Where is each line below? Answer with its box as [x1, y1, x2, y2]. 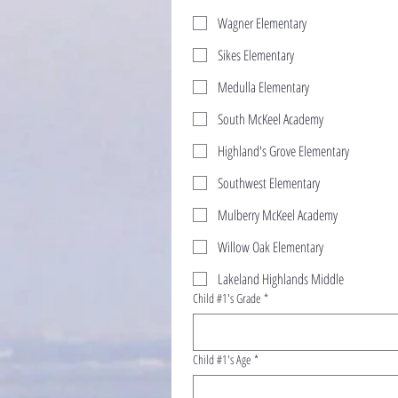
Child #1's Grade [193, 289, 260, 306]
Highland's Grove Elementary [218, 140, 349, 161]
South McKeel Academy [218, 108, 323, 129]
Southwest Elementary [218, 172, 320, 193]
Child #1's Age [193, 350, 251, 368]
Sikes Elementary [218, 44, 294, 65]
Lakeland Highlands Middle [218, 268, 344, 289]
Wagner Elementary [218, 12, 306, 33]
